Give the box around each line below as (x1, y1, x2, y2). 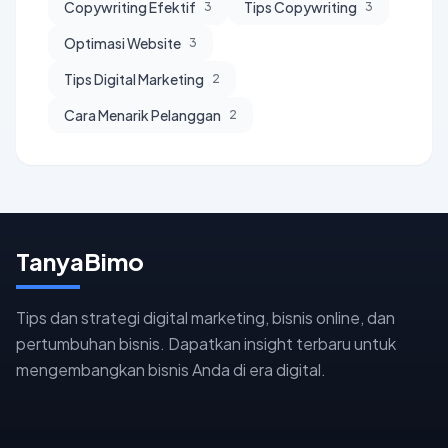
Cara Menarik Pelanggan (64, 106, 221, 124)
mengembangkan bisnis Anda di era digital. (16, 359, 326, 380)
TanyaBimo (16, 246, 144, 276)
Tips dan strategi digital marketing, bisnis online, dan (16, 307, 395, 328)
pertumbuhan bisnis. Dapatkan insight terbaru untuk (16, 333, 396, 354)
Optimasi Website (64, 34, 181, 52)
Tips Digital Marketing (64, 70, 204, 88)
